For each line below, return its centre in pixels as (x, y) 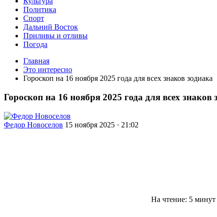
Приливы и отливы (55, 36)
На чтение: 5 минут (182, 199)
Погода (35, 45)
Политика (40, 10)
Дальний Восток (51, 27)
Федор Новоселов (33, 124)
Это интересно (48, 70)
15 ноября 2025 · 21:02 (102, 124)
